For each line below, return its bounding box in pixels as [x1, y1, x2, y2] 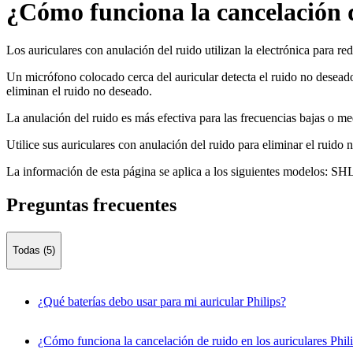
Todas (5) [13, 244, 55, 257]
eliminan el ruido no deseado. [6, 84, 152, 98]
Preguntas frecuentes [6, 195, 176, 216]
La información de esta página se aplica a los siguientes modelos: [6, 165, 328, 179]
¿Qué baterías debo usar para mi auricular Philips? [38, 294, 286, 308]
